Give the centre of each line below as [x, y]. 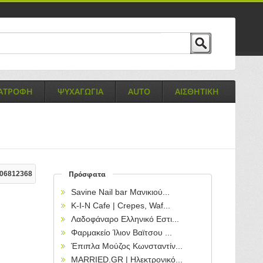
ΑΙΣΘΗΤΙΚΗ [197, 91]
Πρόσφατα [87, 174]
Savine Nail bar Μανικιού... [120, 192]
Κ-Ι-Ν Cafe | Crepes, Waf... [121, 205]
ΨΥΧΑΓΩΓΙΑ [80, 91]
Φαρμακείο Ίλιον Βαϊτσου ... [122, 232]
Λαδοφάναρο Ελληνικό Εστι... [125, 219]
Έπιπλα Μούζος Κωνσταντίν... [127, 246]
